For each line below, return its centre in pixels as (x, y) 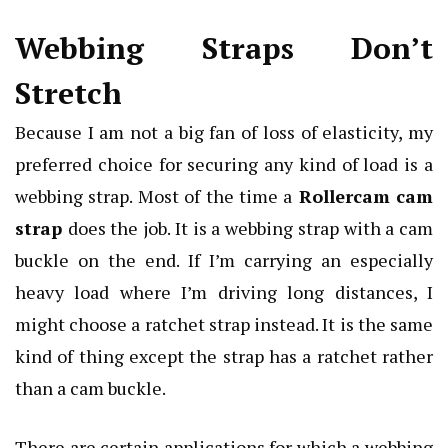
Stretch (68, 92)
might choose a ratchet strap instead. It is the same (224, 323)
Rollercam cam (365, 195)
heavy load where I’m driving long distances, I (224, 291)
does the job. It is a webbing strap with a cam (250, 227)
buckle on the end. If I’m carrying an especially (224, 259)
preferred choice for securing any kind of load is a (224, 163)
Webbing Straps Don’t (224, 47)
